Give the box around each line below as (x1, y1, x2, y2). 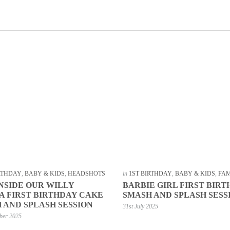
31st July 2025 (122, 203, 158, 210)
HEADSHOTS (68, 170, 106, 178)
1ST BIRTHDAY (128, 170, 172, 178)
